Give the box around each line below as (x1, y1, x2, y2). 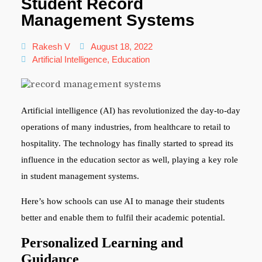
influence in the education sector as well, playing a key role (20, 154, 238, 164)
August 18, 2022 (90, 42, 153, 52)
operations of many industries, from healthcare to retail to (20, 122, 230, 132)
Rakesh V (32, 42, 70, 52)
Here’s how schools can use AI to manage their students (20, 196, 225, 206)
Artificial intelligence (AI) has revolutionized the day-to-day (20, 105, 240, 115)
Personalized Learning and (20, 235, 183, 250)
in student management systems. (20, 171, 139, 181)
